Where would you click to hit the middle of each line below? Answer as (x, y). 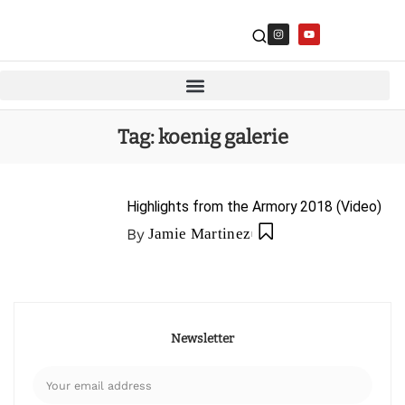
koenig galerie (223, 137)
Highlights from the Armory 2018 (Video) (254, 207)
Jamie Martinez (199, 234)
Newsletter (202, 338)
